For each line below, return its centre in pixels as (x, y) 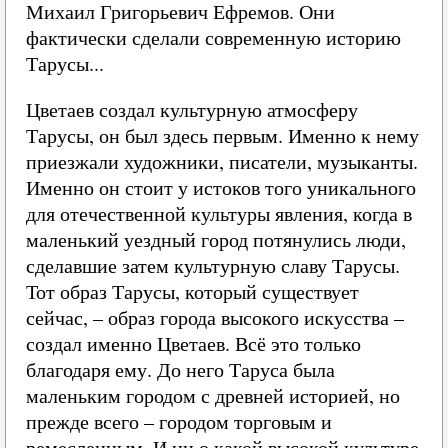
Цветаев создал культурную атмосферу (192, 109)
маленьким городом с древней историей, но (213, 395)
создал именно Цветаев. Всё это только (193, 343)
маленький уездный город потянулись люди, (216, 239)
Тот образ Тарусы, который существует (192, 291)
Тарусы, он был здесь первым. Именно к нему (222, 135)
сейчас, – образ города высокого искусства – (215, 317)
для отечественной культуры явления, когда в (219, 213)
